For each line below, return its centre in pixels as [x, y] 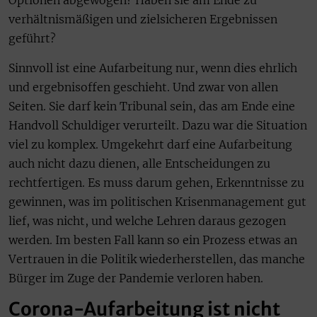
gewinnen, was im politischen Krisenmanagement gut [157, 201]
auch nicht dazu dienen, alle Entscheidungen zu [139, 163]
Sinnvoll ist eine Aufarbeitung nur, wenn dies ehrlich [153, 68]
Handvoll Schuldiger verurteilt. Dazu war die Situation [158, 125]
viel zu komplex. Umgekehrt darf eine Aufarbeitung [150, 144]
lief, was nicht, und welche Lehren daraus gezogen [147, 220]
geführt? [32, 39]
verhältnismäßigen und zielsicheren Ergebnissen [143, 19]
